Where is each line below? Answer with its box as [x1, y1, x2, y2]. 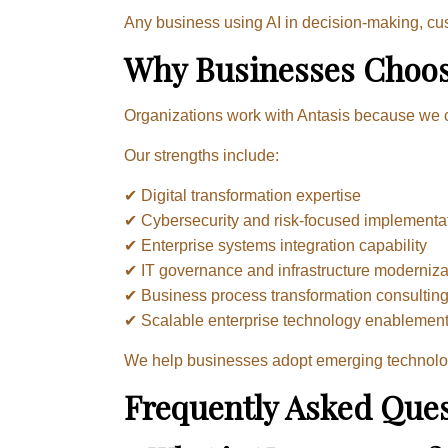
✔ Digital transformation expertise [124, 186, 361, 204]
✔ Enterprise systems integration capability [124, 236, 427, 254]
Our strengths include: [124, 146, 279, 164]
